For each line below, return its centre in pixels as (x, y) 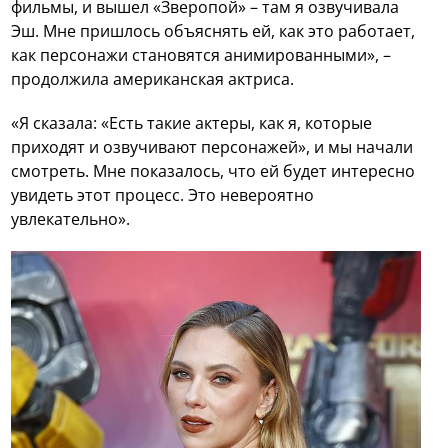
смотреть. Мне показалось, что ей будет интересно (213, 171)
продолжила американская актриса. (153, 79)
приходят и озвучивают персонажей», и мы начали (212, 147)
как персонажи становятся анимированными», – (201, 55)
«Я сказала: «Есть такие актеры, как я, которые (192, 123)
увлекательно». (71, 219)
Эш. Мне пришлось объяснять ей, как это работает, (213, 31)
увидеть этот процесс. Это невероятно (163, 195)
